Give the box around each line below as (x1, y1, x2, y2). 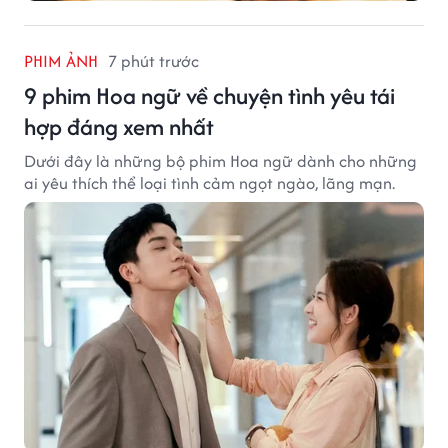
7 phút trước (108, 48, 199, 73)
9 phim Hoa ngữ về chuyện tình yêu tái (24, 78, 395, 112)
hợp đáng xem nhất (24, 109, 214, 143)
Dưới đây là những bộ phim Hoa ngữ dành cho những (24, 148, 417, 173)
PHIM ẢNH (24, 48, 98, 73)
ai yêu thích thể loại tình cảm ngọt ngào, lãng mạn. (24, 170, 395, 195)
